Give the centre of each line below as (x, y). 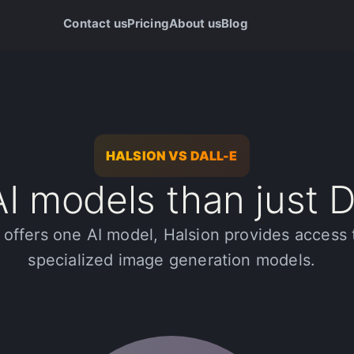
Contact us (95, 23)
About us (195, 23)
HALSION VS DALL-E (171, 156)
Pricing (148, 23)
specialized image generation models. (172, 260)
